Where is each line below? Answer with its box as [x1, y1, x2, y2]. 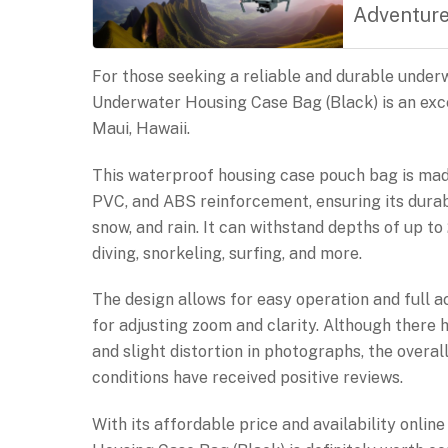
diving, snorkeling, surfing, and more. [92, 243, 362, 263]
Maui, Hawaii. [92, 118, 190, 138]
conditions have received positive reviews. [92, 368, 403, 388]
